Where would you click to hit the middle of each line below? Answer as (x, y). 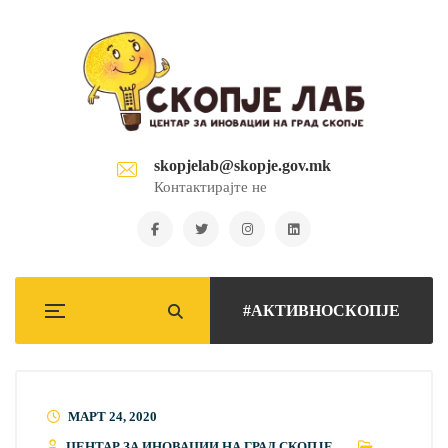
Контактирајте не (210, 187)
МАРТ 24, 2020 (112, 416)
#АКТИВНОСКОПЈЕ (321, 310)
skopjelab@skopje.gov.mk (242, 165)
